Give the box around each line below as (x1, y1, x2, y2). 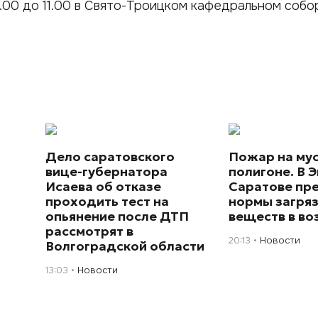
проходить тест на (45, 192, 170, 209)
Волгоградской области (45, 237, 205, 254)
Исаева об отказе (45, 177, 162, 194)
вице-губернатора (45, 163, 168, 180)
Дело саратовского (45, 148, 175, 165)
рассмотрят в (45, 222, 134, 239)
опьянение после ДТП (45, 207, 190, 224)
